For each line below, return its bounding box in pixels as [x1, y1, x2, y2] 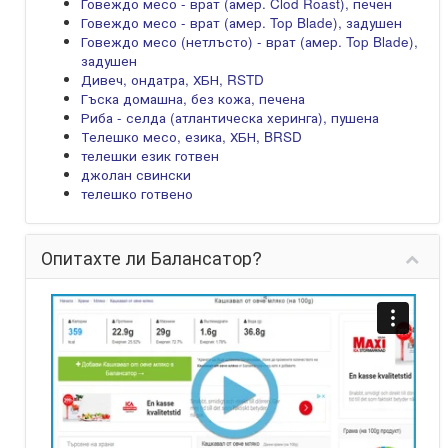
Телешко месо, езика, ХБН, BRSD [81, 127, 302, 146]
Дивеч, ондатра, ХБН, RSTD [81, 70, 264, 89]
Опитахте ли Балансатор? [41, 244, 262, 270]
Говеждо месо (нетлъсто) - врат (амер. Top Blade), [81, 32, 418, 51]
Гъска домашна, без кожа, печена [81, 89, 305, 108]
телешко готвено [81, 184, 193, 203]
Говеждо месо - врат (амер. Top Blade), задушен [81, 13, 402, 32]
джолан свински [81, 165, 191, 184]
